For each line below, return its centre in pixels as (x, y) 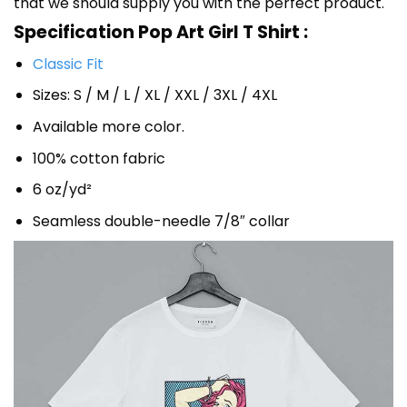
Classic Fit (68, 64)
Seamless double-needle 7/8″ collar (161, 221)
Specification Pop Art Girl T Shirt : (161, 33)
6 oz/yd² (62, 190)
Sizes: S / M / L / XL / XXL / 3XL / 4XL (154, 95)
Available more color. (108, 127)
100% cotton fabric (99, 158)
